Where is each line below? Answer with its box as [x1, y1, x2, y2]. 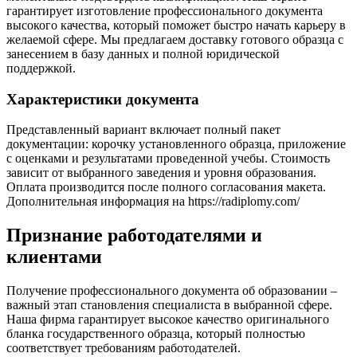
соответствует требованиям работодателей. [6, 341, 241, 355]
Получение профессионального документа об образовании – [6, 284, 337, 298]
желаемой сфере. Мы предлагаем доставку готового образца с [6, 32, 343, 46]
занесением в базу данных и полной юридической [6, 46, 280, 61]
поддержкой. [6, 61, 76, 75]
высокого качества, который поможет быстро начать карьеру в [6, 18, 346, 32]
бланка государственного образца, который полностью [6, 327, 305, 341]
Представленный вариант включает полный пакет [6, 123, 280, 137]
